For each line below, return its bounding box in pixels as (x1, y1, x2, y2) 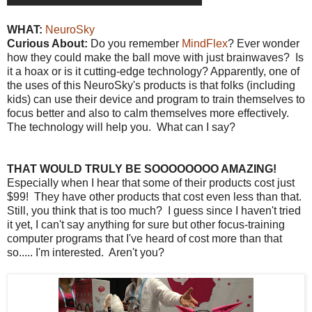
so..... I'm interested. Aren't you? (7, 246, 164, 258)
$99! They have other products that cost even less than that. (7, 190, 302, 203)
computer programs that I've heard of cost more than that (7, 232, 282, 244)
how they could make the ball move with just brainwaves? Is (7, 51, 304, 63)
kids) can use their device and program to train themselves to (7, 93, 305, 105)
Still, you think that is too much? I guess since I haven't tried (7, 204, 301, 217)
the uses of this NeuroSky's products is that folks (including (7, 79, 295, 91)
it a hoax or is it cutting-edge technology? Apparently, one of (7, 65, 299, 77)
